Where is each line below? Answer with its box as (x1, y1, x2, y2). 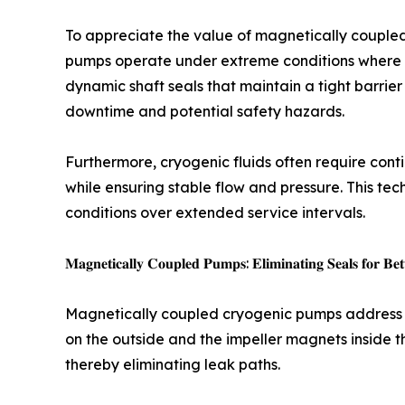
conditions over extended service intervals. (65, 203, 365, 222)
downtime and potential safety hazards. (65, 102, 344, 121)
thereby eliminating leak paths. (65, 355, 280, 374)
